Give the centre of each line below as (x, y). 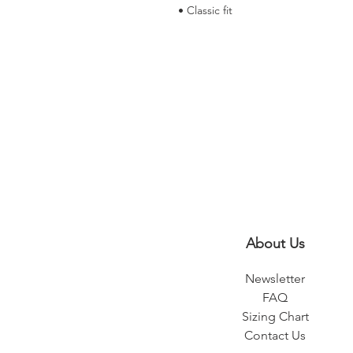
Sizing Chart (275, 316)
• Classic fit (205, 10)
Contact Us (275, 335)
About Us (275, 243)
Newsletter (275, 278)
